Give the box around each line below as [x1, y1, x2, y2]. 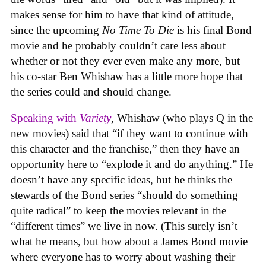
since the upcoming [11, 23, 102, 36]
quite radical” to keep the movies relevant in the [11, 204, 226, 217]
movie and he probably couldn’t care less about [11, 39, 226, 52]
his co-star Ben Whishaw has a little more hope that [11, 69, 243, 83]
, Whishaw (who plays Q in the [111, 112, 253, 125]
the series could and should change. [11, 85, 172, 98]
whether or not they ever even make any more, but [11, 54, 240, 67]
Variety [80, 112, 111, 125]
